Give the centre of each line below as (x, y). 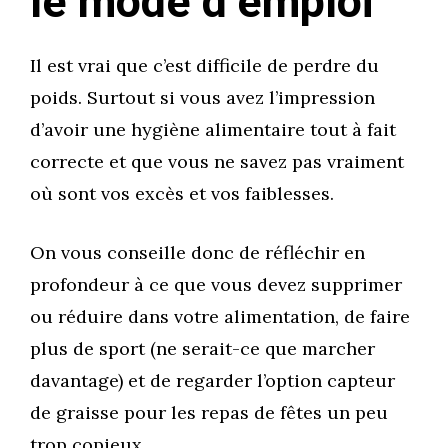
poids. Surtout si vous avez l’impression (202, 98)
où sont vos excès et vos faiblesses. (182, 194)
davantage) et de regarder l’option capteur (212, 381)
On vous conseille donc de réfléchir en (197, 253)
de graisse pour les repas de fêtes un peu (209, 413)
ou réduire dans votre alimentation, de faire (220, 317)
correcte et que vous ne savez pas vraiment (217, 162)
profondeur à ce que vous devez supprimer (216, 285)
